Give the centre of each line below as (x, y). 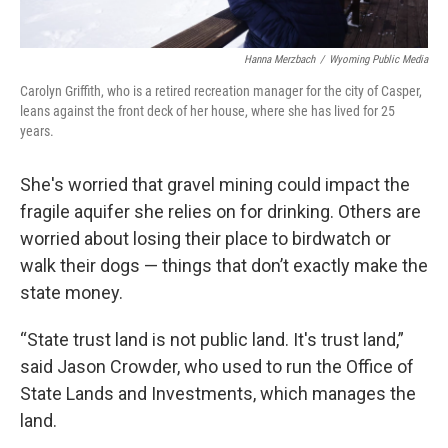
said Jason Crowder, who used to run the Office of (217, 366)
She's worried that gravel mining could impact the (215, 184)
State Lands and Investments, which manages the (218, 393)
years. (37, 130)
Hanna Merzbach (279, 59)
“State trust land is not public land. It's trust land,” (212, 339)
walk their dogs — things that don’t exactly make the (224, 265)
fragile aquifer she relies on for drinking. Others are (220, 211)
